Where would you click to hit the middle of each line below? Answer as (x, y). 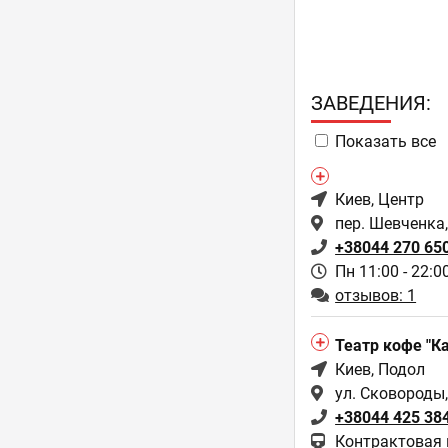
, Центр (398, 199)
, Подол (398, 369)
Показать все (386, 141)
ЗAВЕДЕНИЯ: (371, 103)
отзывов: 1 (376, 295)
